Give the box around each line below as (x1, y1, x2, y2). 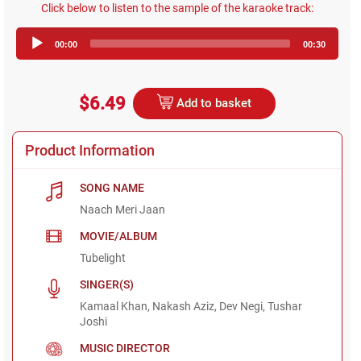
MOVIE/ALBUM (80, 229, 158, 243)
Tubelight (80, 251, 127, 264)
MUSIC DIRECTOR (80, 341, 171, 355)
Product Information (25, 141, 155, 159)
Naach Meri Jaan (80, 202, 166, 216)
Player (176, 40, 211, 56)
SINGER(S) (80, 277, 135, 291)
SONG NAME (80, 180, 145, 194)
